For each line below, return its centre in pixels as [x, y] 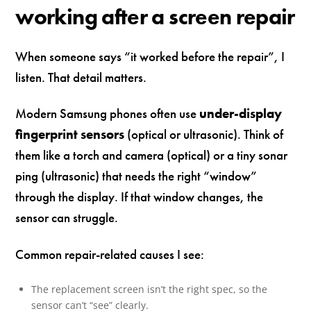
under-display [241, 114]
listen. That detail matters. [81, 77]
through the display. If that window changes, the [140, 197]
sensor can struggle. [67, 218]
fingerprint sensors [70, 135]
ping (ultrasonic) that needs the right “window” [136, 176]
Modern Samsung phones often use [108, 114]
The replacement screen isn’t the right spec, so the [149, 289]
